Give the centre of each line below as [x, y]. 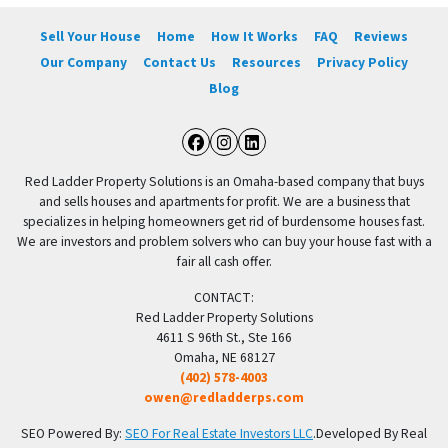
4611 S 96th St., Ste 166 [224, 338]
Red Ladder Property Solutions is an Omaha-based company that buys [224, 182]
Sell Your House [90, 36]
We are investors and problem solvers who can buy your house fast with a [224, 242]
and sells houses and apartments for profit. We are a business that [224, 202]
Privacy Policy [362, 62]
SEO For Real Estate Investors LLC [219, 434]
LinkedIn [301, 161]
